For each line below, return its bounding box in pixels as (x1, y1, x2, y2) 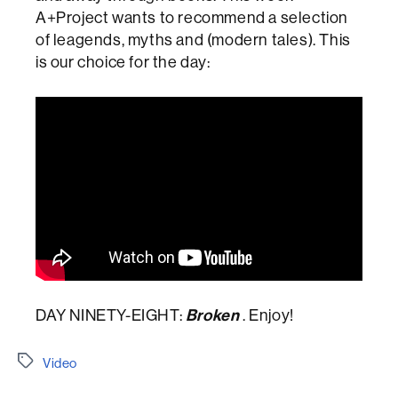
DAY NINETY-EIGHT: (36, 305, 186, 326)
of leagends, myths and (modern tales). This (36, 28, 351, 50)
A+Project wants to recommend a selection (36, 6, 349, 28)
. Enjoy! (243, 305, 294, 326)
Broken (185, 305, 243, 326)
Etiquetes (17, 353, 76, 370)
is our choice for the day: (36, 51, 211, 72)
